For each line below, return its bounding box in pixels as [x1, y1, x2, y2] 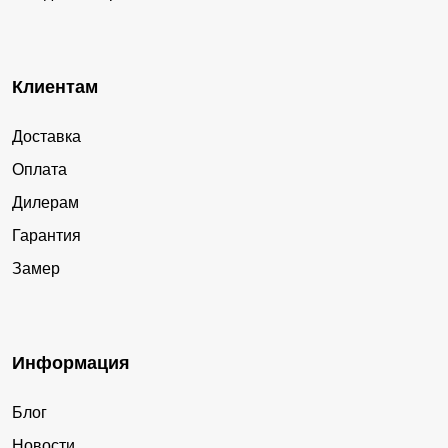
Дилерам [12, 193, 79, 211]
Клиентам [12, 76, 98, 97]
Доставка [12, 127, 81, 145]
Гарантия [12, 226, 81, 244]
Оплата [12, 160, 67, 178]
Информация [12, 352, 130, 373]
